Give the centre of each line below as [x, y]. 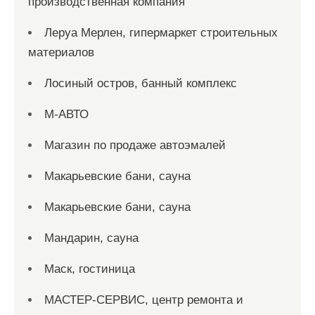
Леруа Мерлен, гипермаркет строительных [161, 33]
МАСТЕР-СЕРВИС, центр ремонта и [144, 300]
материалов [61, 52]
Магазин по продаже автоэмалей [135, 145]
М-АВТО [66, 114]
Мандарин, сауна [91, 238]
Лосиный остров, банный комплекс [141, 83]
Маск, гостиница [90, 269]
